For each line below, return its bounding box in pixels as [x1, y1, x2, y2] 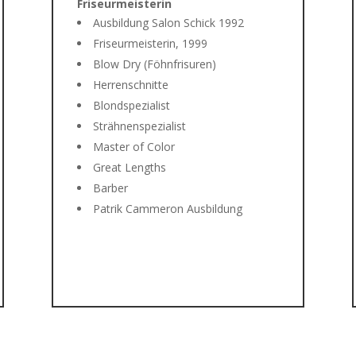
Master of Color [92, 139, 175, 155]
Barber [92, 180, 128, 196]
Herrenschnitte [92, 77, 168, 93]
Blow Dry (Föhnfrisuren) [92, 56, 216, 72]
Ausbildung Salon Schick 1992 [92, 15, 244, 31]
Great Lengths [92, 160, 166, 176]
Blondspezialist [92, 98, 170, 114]
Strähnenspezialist [92, 118, 186, 134]
